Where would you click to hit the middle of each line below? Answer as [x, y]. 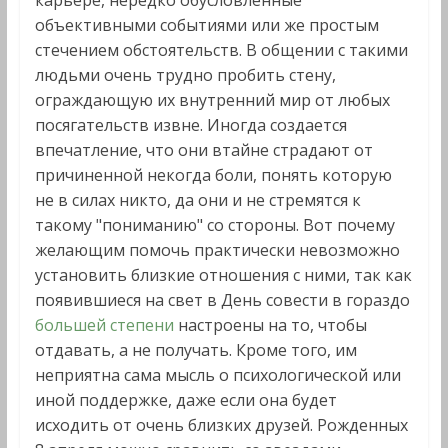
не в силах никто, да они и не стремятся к [197, 200]
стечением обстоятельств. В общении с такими [221, 50]
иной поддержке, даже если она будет [185, 400]
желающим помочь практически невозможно [217, 250]
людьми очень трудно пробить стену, [185, 75]
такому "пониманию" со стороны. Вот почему [214, 225]
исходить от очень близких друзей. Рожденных [221, 425]
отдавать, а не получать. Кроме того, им [195, 350]
